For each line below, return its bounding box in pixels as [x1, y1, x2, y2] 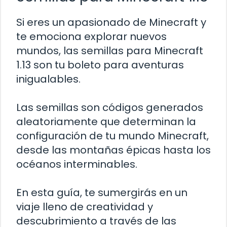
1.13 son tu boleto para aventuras [16, 57, 184, 72]
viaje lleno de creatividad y [16, 199, 153, 214]
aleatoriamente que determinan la [16, 114, 196, 129]
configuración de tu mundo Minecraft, [16, 128, 209, 143]
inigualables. [16, 71, 81, 86]
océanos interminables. [16, 157, 137, 171]
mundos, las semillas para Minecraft [16, 43, 203, 58]
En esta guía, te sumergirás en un [16, 185, 187, 200]
